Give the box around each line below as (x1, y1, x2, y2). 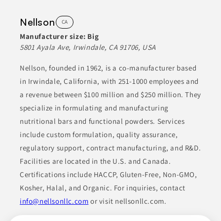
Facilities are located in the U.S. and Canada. (20, 156, 171, 166)
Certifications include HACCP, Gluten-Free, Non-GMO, (20, 169, 197, 179)
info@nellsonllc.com (20, 196, 89, 206)
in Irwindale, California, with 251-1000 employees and (20, 76, 199, 86)
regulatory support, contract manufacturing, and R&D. (20, 143, 201, 152)
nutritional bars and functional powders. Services (20, 116, 185, 126)
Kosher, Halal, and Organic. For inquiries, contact (20, 183, 186, 192)
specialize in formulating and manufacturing (20, 103, 169, 112)
